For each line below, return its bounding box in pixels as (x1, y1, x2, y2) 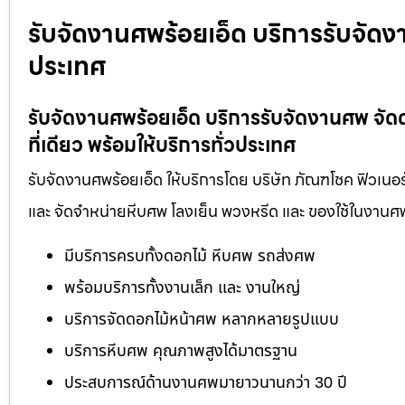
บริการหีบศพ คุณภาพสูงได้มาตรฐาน (64, 338, 297, 363)
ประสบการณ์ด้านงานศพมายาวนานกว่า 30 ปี (64, 370, 347, 395)
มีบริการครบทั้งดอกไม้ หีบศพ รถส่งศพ (64, 243, 316, 268)
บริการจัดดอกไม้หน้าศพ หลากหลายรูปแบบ (64, 306, 339, 332)
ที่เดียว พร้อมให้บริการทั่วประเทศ (28, 129, 296, 162)
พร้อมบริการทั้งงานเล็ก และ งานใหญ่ (64, 275, 300, 300)
